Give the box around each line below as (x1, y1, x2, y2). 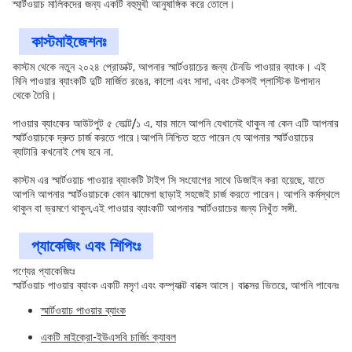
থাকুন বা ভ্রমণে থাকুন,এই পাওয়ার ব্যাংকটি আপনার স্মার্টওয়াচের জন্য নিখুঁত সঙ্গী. (13, 201, 297, 215)
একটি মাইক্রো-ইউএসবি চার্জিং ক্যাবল (41, 330, 176, 344)
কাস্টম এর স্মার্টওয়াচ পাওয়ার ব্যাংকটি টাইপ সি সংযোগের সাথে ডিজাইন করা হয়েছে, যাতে (13, 173, 324, 187)
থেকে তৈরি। (13, 88, 57, 102)
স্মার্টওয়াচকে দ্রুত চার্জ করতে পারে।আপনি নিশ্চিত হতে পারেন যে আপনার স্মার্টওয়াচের (13, 130, 313, 145)
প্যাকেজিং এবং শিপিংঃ (31, 236, 141, 255)
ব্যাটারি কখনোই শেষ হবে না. (13, 145, 113, 159)
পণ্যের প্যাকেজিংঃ (13, 264, 75, 278)
